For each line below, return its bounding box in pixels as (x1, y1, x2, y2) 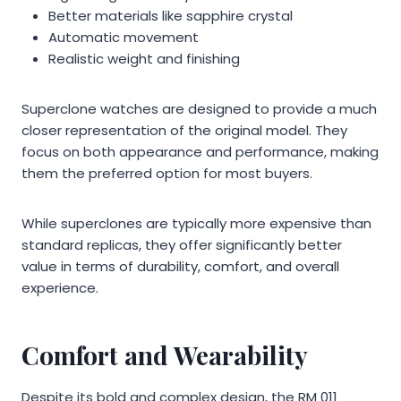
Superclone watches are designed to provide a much (21, 98, 377, 118)
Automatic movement (48, 27, 199, 47)
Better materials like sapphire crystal (48, 5, 293, 25)
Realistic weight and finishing (48, 48, 240, 68)
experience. (21, 277, 98, 297)
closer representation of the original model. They (21, 120, 347, 140)
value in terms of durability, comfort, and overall (21, 256, 339, 276)
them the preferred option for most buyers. (21, 163, 312, 183)
